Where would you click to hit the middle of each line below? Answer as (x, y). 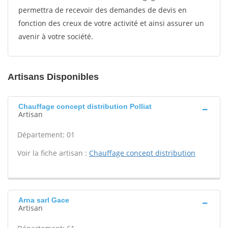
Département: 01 (46, 135)
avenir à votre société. (56, 36)
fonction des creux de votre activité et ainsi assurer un (111, 23)
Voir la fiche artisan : (53, 153)
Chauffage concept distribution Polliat (85, 106)
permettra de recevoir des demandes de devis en (103, 10)
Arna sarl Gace (44, 200)
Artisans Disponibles (53, 77)
